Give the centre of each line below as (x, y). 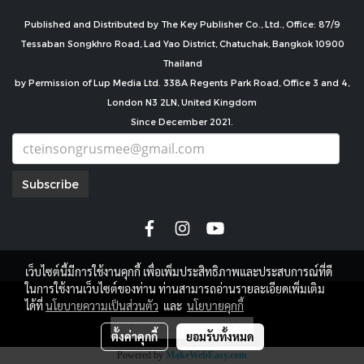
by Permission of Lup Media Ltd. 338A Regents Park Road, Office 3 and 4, (182, 82)
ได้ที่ (35, 305)
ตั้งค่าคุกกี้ (134, 336)
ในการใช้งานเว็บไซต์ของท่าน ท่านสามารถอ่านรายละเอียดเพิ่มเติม (175, 288)
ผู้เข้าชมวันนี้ (149, 327)
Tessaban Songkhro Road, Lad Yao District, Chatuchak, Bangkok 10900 (182, 43)
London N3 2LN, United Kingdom (182, 102)
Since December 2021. (182, 121)
